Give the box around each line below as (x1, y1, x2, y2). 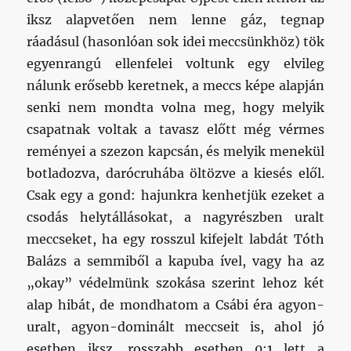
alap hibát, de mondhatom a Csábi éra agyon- (27, 297, 324, 313)
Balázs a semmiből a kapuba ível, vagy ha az (27, 253, 324, 270)
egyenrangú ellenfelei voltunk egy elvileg (27, 56, 324, 72)
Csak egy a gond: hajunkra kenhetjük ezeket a (27, 187, 324, 204)
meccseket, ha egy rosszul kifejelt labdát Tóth (27, 231, 324, 248)
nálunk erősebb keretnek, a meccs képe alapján (27, 78, 324, 94)
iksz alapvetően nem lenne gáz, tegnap (27, 12, 324, 28)
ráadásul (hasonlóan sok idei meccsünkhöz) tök (27, 34, 324, 50)
